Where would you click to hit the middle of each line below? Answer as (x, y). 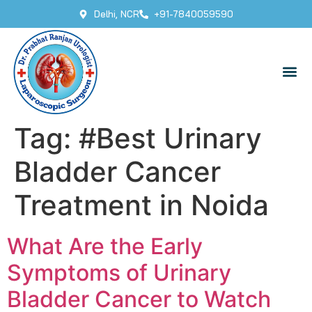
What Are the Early (105, 246)
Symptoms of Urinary (119, 272)
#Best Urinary (170, 138)
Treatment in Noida (141, 205)
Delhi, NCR (116, 14)
